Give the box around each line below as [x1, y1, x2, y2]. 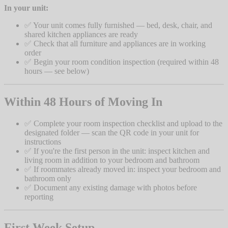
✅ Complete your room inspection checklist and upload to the [24, 119, 222, 128]
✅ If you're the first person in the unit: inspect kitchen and [24, 147, 210, 156]
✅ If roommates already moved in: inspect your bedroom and [24, 165, 221, 174]
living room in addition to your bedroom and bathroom [24, 156, 199, 165]
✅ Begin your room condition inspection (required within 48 [24, 58, 219, 67]
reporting [24, 192, 53, 202]
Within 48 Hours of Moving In [4, 95, 162, 109]
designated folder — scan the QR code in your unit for [24, 128, 199, 137]
